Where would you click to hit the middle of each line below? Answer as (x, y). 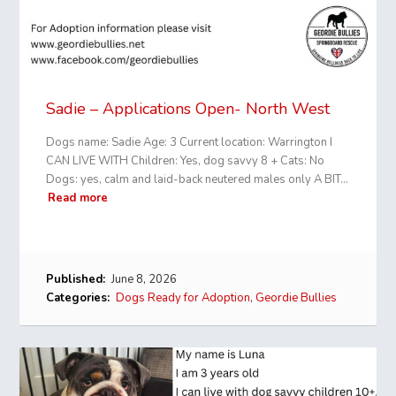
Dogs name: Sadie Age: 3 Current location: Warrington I (190, 143)
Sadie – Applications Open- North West (188, 109)
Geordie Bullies (297, 298)
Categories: (78, 298)
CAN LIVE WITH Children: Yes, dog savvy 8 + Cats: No (186, 161)
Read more (78, 198)
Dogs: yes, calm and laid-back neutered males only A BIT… (198, 180)
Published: (76, 280)
